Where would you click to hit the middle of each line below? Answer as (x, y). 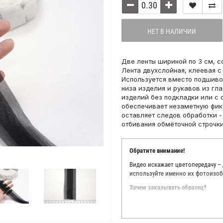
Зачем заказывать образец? (168, 187)
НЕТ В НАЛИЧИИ (172, 31)
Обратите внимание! (157, 151)
